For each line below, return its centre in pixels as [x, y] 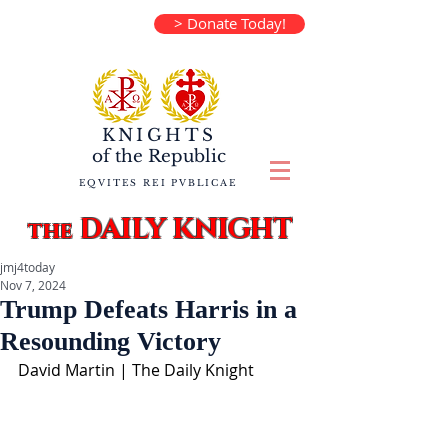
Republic [184, 156]
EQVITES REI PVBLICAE [158, 182]
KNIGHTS [159, 135]
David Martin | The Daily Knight [136, 370]
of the [117, 156]
